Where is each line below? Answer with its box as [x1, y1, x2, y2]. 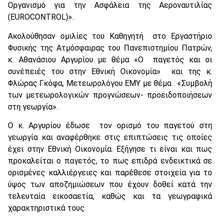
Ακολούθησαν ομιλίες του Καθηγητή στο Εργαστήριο [8, 31, 212, 41]
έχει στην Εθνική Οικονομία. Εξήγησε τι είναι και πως [8, 144, 212, 154]
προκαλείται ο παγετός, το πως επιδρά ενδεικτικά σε [8, 156, 212, 165]
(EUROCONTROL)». [8, 12, 74, 22]
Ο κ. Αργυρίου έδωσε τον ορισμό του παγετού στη [8, 120, 212, 130]
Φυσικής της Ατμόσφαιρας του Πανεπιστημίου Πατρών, [8, 43, 212, 53]
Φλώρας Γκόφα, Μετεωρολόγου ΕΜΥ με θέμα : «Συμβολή [8, 78, 212, 88]
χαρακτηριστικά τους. [8, 203, 86, 213]
